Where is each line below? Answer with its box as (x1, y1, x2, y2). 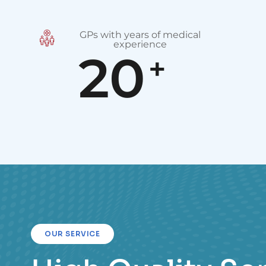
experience (113, 38, 167, 50)
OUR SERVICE (45, 229, 100, 238)
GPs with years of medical (80, 28, 201, 40)
